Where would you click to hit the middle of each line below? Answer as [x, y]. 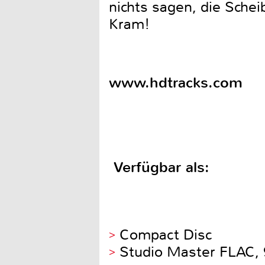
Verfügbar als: [159, 167]
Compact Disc [164, 235]
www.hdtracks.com [176, 83]
